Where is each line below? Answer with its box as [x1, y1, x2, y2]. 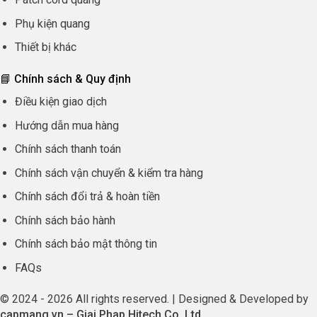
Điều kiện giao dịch [14, 94, 107, 108]
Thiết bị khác [14, 40, 76, 54]
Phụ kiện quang [14, 16, 90, 30]
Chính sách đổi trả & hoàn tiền [14, 190, 160, 204]
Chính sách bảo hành [14, 213, 115, 227]
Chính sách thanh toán [14, 142, 121, 156]
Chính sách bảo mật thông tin [14, 237, 157, 251]
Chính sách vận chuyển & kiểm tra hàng [14, 166, 203, 180]
